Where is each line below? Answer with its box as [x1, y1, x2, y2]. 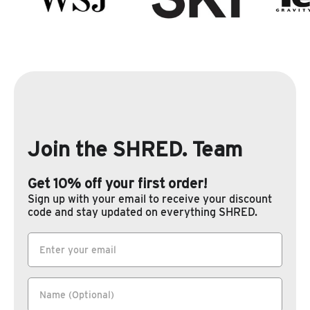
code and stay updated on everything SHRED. [28, 205, 257, 219]
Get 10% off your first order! [28, 176, 210, 191]
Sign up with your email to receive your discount [28, 192, 272, 206]
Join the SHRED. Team [28, 139, 242, 161]
